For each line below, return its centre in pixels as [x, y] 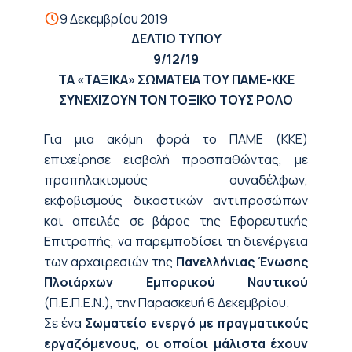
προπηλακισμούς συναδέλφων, [176, 180]
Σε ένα [65, 323]
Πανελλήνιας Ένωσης [242, 262]
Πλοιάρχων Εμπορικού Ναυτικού [176, 282]
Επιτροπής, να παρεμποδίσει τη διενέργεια [176, 241]
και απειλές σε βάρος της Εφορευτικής [176, 221]
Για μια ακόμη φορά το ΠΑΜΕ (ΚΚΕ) [176, 139]
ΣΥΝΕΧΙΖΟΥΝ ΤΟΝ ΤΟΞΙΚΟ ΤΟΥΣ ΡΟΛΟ [176, 100]
